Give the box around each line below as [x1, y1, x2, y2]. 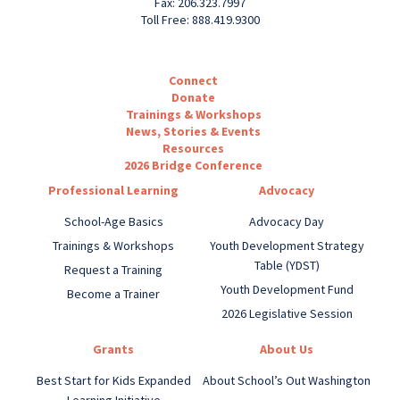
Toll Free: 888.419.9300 [140, 11, 260, 28]
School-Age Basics [63, 212, 163, 229]
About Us [260, 340, 313, 357]
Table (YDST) [254, 256, 320, 273]
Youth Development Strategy [209, 237, 364, 254]
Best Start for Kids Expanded [36, 371, 191, 388]
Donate [171, 88, 215, 105]
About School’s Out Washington [203, 371, 371, 388]
